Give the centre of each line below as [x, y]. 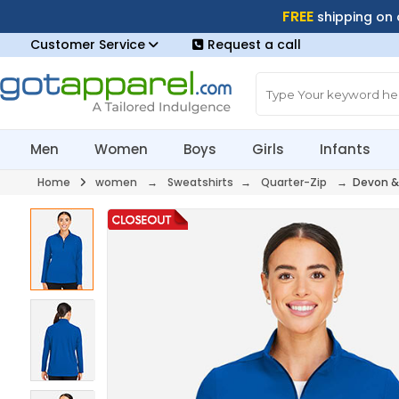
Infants [346, 149]
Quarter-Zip [293, 182]
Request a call [254, 45]
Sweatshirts [200, 182]
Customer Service [89, 45]
